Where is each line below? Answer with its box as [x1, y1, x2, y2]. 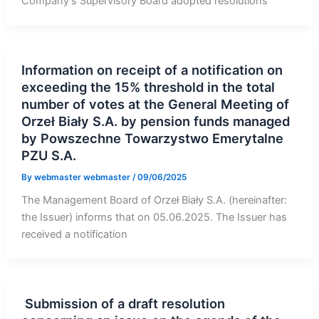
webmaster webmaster [33, 172, 132, 182]
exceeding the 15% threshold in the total [21, 78, 275, 95]
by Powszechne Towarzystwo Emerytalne [21, 130, 283, 146]
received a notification [21, 228, 127, 241]
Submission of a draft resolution [21, 296, 225, 312]
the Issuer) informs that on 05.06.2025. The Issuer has [21, 211, 287, 224]
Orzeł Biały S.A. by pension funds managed [21, 113, 290, 129]
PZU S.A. [21, 147, 76, 163]
